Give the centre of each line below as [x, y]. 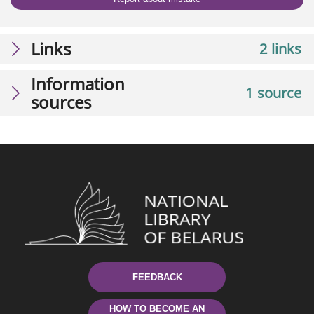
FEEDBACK [157, 277]
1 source [273, 93]
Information [78, 83]
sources [61, 102]
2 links [280, 48]
